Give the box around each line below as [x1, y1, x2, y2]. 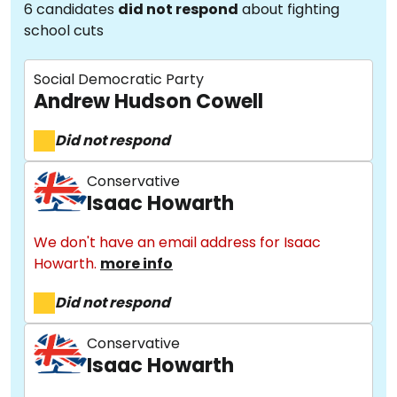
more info [100, 253, 173, 274]
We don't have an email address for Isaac [34, 232, 321, 253]
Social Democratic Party [34, 69, 204, 90]
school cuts [24, 20, 104, 41]
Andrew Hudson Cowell [34, 88, 263, 115]
